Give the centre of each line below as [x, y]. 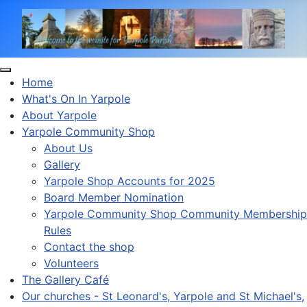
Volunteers [71, 263]
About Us [68, 148]
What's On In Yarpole [76, 98]
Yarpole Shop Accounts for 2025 [130, 181]
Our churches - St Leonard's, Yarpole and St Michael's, [163, 296]
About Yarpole [59, 115]
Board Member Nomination [114, 197]
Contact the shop [89, 246]
